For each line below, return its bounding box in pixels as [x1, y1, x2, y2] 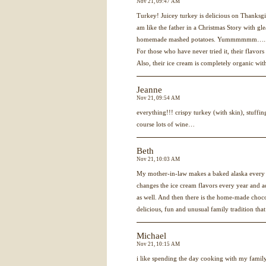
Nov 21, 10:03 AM [137, 156, 180, 162]
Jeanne [137, 85, 162, 94]
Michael [137, 231, 166, 240]
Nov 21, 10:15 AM [137, 241, 180, 247]
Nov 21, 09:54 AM [137, 95, 180, 101]
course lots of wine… [137, 121, 195, 128]
